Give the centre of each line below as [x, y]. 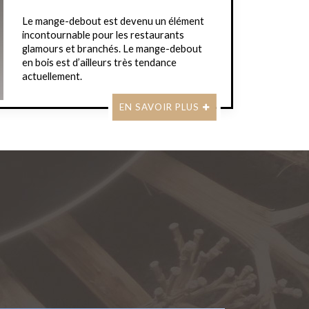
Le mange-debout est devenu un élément [113, 21]
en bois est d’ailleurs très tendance [100, 63]
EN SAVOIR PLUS [159, 107]
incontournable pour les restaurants [103, 35]
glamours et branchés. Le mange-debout [112, 49]
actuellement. [52, 77]
